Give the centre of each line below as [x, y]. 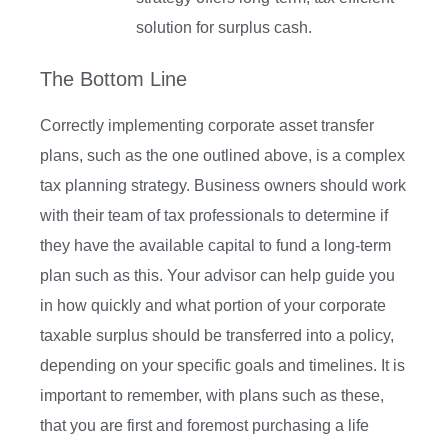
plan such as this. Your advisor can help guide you [217, 276]
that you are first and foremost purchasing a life [204, 426]
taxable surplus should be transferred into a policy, [217, 336]
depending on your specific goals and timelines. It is [222, 366]
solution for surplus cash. [224, 28]
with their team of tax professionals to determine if [214, 216]
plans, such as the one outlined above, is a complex [222, 156]
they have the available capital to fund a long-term [215, 246]
